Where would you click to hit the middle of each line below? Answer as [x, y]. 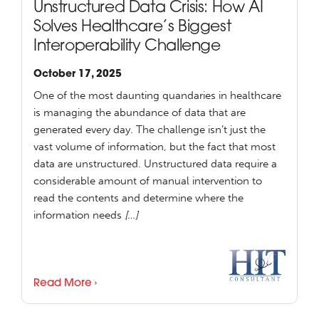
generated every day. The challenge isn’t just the [150, 130]
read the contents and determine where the [138, 198]
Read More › [65, 284]
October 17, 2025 [78, 75]
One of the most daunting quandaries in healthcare [157, 96]
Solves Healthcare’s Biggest [132, 28]
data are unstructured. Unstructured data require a [155, 164]
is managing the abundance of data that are [140, 113]
